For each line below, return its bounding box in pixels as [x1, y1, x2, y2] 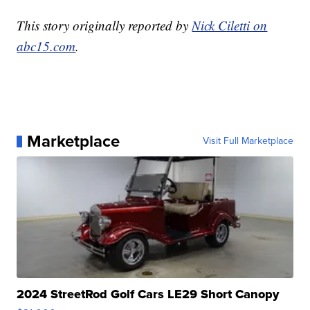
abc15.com [17, 37, 76, 55]
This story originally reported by [17, 17, 192, 35]
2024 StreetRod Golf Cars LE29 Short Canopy [17, 285, 280, 304]
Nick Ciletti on [192, 17, 268, 35]
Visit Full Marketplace [202, 134, 293, 149]
